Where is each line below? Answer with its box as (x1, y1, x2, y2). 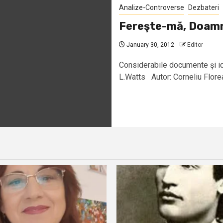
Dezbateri (188, 3, 219, 11)
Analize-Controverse (119, 3, 184, 11)
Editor (187, 41, 203, 48)
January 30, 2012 (125, 41, 174, 48)
